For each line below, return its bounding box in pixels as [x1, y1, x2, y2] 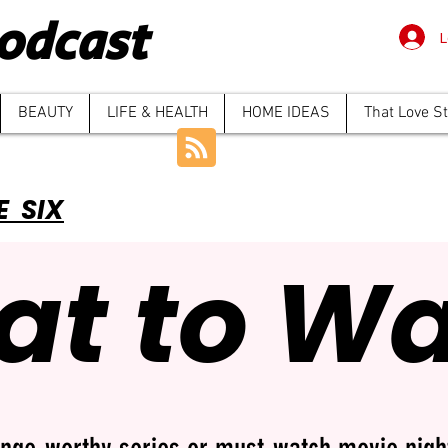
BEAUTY [17, 103, 73, 123]
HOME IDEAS [241, 103, 330, 123]
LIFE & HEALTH [106, 103, 208, 123]
